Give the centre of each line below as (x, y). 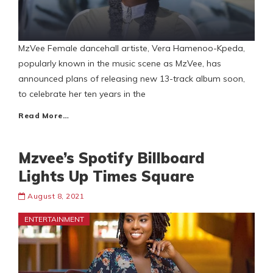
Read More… (44, 116)
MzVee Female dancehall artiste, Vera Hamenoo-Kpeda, (132, 48)
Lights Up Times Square (106, 176)
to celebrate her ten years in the (82, 94)
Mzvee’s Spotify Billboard (112, 158)
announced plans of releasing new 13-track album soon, (132, 79)
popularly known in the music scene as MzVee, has (120, 64)
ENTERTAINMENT (54, 219)
